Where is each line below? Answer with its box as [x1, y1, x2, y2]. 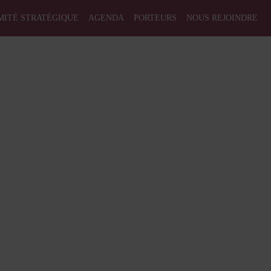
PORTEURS [134, 13, 177, 22]
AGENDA [88, 13, 124, 22]
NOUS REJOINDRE [186, 13, 258, 22]
